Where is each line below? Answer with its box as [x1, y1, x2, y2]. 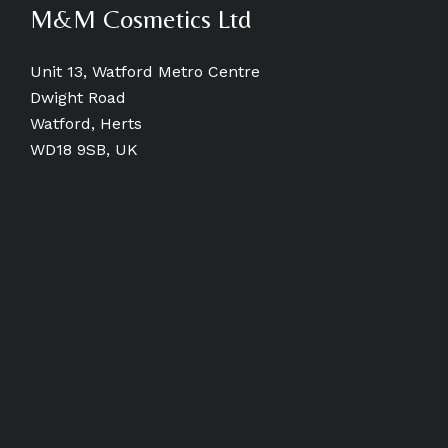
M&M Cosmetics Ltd [30, 4, 251, 35]
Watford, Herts [30, 114, 142, 134]
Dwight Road [30, 88, 126, 108]
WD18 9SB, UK [30, 140, 138, 160]
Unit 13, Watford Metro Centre [30, 62, 260, 82]
